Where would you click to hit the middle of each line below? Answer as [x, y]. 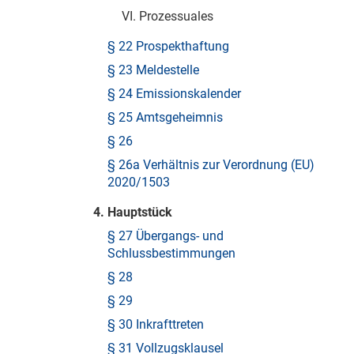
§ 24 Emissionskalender [174, 94]
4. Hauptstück [133, 212]
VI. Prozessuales [168, 16]
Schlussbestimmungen [171, 253]
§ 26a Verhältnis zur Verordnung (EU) [211, 165]
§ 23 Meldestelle [153, 70]
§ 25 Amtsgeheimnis [165, 117]
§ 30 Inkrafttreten [156, 324]
